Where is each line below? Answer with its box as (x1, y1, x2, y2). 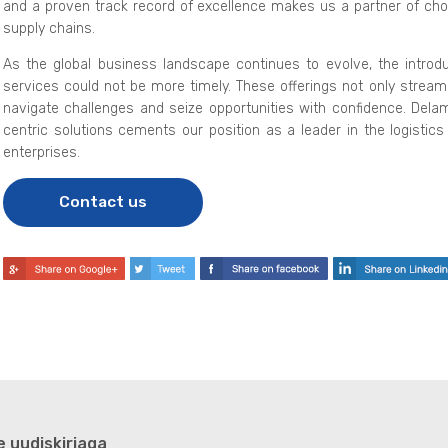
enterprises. (3, 143, 80, 161)
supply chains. (3, 19, 95, 37)
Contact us (59, 192, 147, 212)
